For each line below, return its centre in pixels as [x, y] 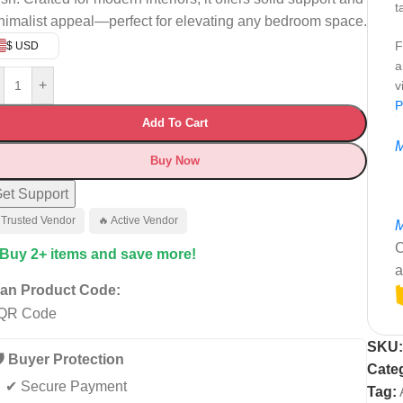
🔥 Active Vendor [138, 220]
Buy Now [175, 160]
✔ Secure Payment [66, 386]
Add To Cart [175, 122]
